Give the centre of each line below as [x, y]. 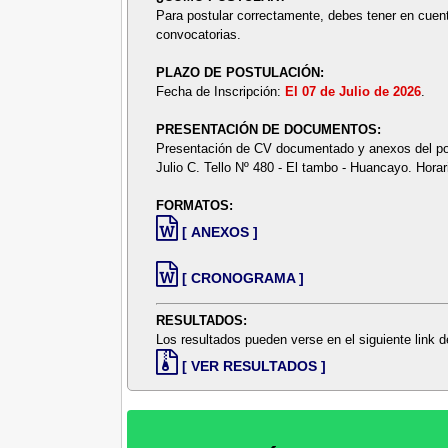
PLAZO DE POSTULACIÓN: [240, 72]
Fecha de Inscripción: [221, 91]
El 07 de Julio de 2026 [353, 91]
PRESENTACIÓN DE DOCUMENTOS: [269, 129]
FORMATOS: [195, 205]
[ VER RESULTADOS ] [254, 366]
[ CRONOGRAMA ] [243, 277]
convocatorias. [199, 34]
